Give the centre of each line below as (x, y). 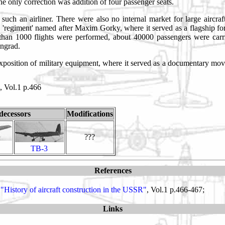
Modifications (90, 114)
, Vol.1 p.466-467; (175, 189)
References (113, 170)
